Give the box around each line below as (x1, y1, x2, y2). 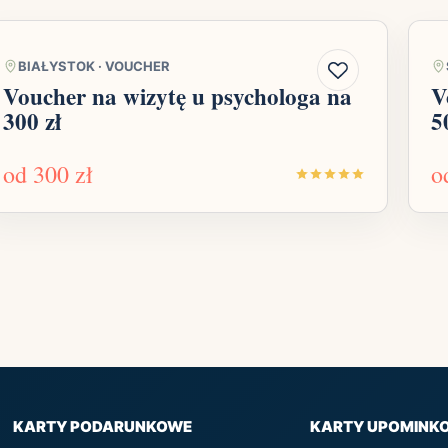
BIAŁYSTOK (18, 58, 95, 75)
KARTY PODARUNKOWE (13, 417, 193, 437)
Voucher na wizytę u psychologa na (3, 79, 352, 114)
